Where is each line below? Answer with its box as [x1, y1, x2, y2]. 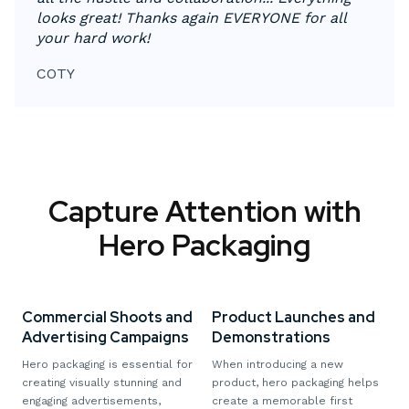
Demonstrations [212, 328, 330, 347]
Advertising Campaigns [22, 328, 189, 347]
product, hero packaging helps [212, 376, 379, 389]
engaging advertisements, [22, 394, 161, 407]
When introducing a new [212, 358, 343, 371]
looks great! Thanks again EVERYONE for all [37, 9, 346, 26]
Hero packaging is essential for [22, 358, 193, 371]
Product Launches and [212, 308, 375, 327]
